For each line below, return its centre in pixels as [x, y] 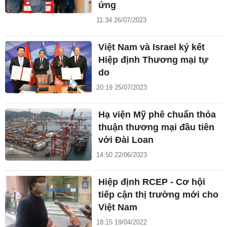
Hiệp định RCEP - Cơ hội [152, 182]
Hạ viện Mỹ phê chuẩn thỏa [157, 114]
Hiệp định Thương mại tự [154, 60]
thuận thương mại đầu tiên [157, 127]
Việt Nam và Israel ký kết [152, 47]
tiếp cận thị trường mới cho [159, 194]
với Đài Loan [126, 140]
